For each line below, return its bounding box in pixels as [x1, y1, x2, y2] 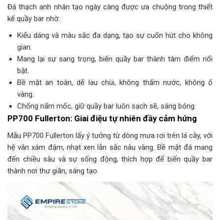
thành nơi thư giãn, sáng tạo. [7, 166, 99, 175]
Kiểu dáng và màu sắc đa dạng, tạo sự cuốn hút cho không [17, 31, 213, 40]
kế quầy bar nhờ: [7, 14, 60, 24]
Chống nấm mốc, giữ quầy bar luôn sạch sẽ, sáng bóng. [17, 102, 196, 111]
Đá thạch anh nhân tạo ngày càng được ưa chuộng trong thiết [7, 2, 213, 12]
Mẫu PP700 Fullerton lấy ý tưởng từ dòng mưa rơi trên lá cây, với [7, 131, 213, 140]
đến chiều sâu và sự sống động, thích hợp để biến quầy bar [7, 154, 213, 164]
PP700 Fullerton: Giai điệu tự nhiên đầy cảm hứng [7, 113, 197, 124]
